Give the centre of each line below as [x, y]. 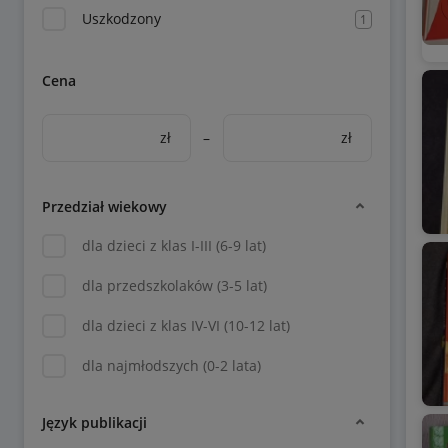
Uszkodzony [121, 18]
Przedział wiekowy [104, 206]
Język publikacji [94, 422]
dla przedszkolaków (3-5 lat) [174, 285]
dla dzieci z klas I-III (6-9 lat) [174, 245]
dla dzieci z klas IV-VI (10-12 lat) [186, 325]
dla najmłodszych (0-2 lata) [171, 365]
